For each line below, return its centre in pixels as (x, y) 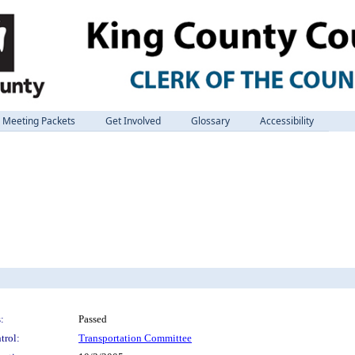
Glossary (210, 121)
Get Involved (133, 121)
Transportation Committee (135, 338)
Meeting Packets (39, 121)
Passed (93, 319)
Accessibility (287, 121)
